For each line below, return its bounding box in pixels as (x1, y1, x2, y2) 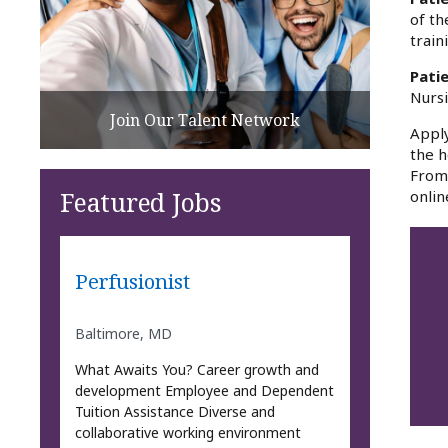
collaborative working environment (74, 422, 301, 442)
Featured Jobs (60, 184, 222, 219)
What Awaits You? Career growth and (74, 359, 319, 379)
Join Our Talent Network (110, 108, 300, 131)
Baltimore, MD (74, 323, 172, 343)
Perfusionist (74, 267, 190, 296)
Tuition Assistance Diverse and (74, 401, 275, 421)
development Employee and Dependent (74, 380, 334, 400)
